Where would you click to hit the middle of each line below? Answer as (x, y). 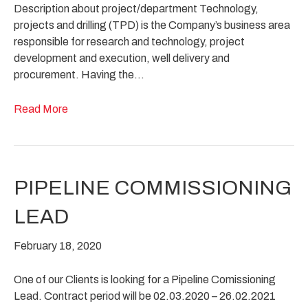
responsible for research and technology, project (129, 41)
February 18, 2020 (58, 245)
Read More (41, 109)
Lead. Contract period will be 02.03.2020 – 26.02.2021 (145, 296)
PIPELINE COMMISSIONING (153, 187)
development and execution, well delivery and (122, 58)
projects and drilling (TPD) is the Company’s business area (152, 25)
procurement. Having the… (79, 74)
